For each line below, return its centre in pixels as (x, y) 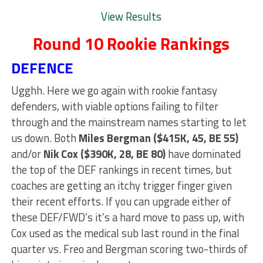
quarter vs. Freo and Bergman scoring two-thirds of (129, 249)
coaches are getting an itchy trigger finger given (121, 186)
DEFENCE (42, 68)
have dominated (204, 154)
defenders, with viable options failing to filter (114, 107)
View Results (131, 17)
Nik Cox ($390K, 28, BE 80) (104, 154)
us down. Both (45, 138)
